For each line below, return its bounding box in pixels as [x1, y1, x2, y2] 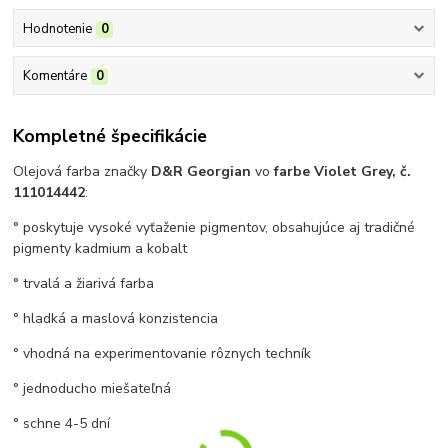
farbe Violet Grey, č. [274, 162, 412, 182]
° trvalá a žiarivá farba [13, 274, 155, 294]
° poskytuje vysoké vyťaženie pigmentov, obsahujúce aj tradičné [13, 218, 416, 238]
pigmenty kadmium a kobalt [13, 239, 188, 259]
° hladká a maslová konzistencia [13, 309, 219, 329]
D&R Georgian [151, 162, 252, 182]
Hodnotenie [22, 19, 92, 38]
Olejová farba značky [13, 162, 152, 182]
